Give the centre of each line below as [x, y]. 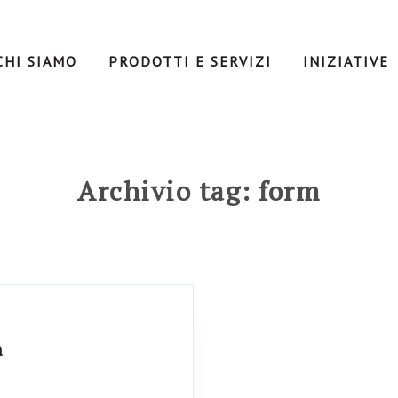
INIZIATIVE [346, 61]
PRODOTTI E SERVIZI [190, 61]
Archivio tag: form [199, 191]
